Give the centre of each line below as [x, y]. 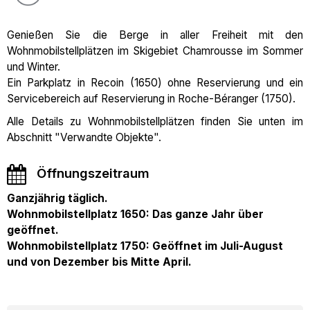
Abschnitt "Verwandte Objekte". [84, 137]
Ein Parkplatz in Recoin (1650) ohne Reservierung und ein [155, 83]
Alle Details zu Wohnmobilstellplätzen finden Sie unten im [155, 121]
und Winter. [34, 67]
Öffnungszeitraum [93, 173]
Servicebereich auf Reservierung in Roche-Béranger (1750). [151, 99]
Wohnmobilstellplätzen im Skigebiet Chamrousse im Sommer [155, 51]
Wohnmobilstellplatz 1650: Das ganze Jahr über [135, 214]
